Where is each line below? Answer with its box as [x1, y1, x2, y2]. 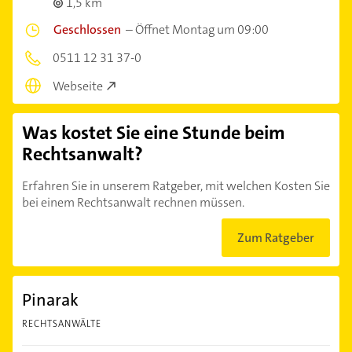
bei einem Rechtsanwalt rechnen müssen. [22, 194, 244, 211]
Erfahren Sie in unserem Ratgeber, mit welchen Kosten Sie [22, 178, 330, 195]
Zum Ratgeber [237, 229, 314, 247]
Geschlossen [53, 20, 121, 38]
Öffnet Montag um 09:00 [135, 20, 269, 38]
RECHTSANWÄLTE [22, 317, 101, 331]
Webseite [53, 78, 103, 95]
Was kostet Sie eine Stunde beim [22, 120, 285, 146]
